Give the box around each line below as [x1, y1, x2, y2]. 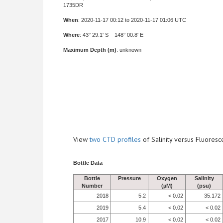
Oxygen [156, 175, 177, 181]
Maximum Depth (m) [63, 47, 116, 53]
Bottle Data [73, 160, 103, 166]
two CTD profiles [90, 135, 141, 144]
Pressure [118, 175, 141, 181]
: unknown [116, 47, 141, 53]
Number [82, 183, 103, 189]
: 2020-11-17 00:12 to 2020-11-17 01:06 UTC [78, 17, 186, 23]
